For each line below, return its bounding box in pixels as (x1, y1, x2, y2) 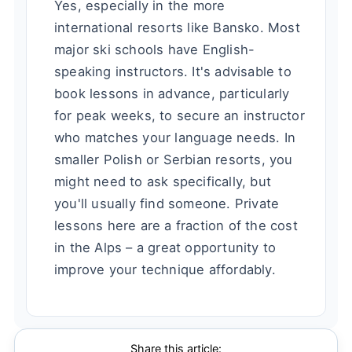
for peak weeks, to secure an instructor (54, 108, 305, 124)
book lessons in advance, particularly (54, 86, 290, 102)
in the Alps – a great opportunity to (54, 240, 277, 256)
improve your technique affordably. (54, 262, 276, 278)
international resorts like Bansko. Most (54, 20, 300, 36)
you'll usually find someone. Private (54, 196, 280, 212)
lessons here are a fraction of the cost (54, 218, 298, 234)
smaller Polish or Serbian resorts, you (54, 152, 293, 168)
